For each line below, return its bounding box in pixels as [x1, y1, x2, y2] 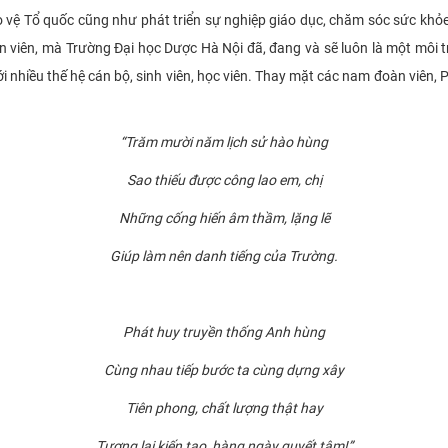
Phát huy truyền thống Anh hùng [123, 323, 325, 340]
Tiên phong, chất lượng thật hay [125, 399, 323, 416]
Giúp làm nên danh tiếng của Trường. [110, 247, 338, 264]
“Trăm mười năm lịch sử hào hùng [120, 133, 328, 150]
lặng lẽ [286, 209, 330, 226]
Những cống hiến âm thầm [118, 209, 284, 226]
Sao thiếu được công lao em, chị [126, 171, 322, 188]
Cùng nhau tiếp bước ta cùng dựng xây [104, 361, 344, 378]
